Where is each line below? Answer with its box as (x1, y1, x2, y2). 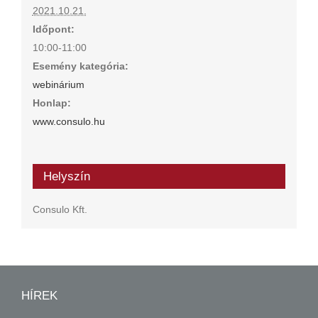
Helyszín (43, 170, 90, 184)
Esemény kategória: (32, 60, 128, 72)
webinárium (32, 79, 84, 91)
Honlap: (32, 97, 71, 109)
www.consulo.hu (32, 116, 105, 128)
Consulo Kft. (32, 204, 87, 216)
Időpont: (32, 23, 75, 35)
